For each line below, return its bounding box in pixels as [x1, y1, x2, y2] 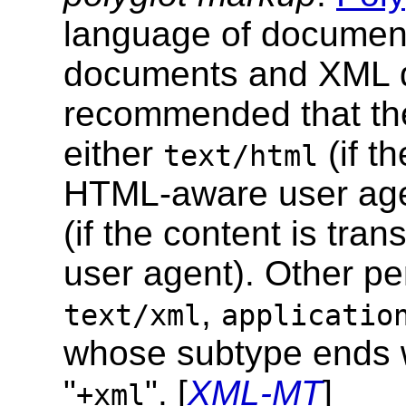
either [63, 133, 163, 173]
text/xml [63, 298, 201, 332]
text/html [163, 139, 318, 172]
